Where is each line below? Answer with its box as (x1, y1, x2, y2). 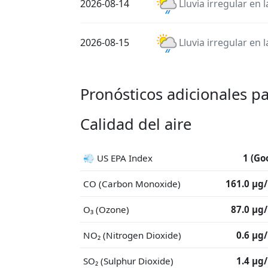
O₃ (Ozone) (83, 203, 129, 215)
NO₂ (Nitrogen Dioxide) (83, 229, 181, 241)
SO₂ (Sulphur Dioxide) (83, 255, 173, 267)
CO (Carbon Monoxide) (83, 178, 181, 190)
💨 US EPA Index (83, 152, 153, 164)
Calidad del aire (80, 114, 191, 135)
